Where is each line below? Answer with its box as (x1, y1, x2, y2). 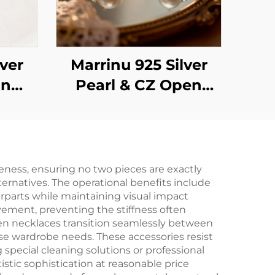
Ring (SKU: (98, 96, 180, 114)
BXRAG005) (95, 117, 183, 134)
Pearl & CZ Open (76, 76, 202, 94)
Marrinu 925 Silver (70, 56, 207, 74)
